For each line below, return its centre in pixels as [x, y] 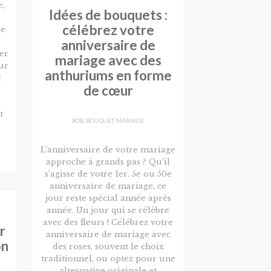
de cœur [108, 90]
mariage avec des [108, 60]
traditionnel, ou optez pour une [108, 258]
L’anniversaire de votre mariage [108, 149]
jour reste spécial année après [108, 198]
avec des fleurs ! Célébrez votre [108, 222]
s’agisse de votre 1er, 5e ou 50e [108, 174]
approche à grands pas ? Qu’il [108, 162]
